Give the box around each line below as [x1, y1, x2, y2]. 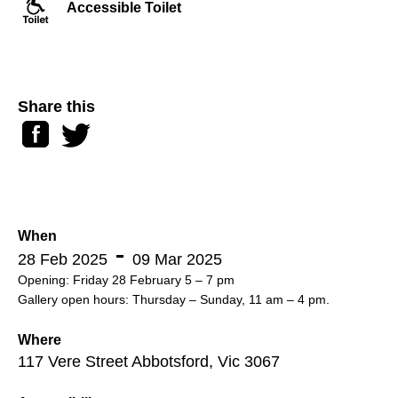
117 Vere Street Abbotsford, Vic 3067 [18, 352, 280, 370]
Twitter [60, 120, 102, 136]
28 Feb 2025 [18, 250, 107, 268]
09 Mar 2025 [132, 250, 222, 268]
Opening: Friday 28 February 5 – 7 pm [18, 272, 235, 287]
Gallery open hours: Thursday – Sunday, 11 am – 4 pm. [18, 291, 330, 306]
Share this [18, 97, 95, 115]
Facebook [21, 120, 84, 136]
